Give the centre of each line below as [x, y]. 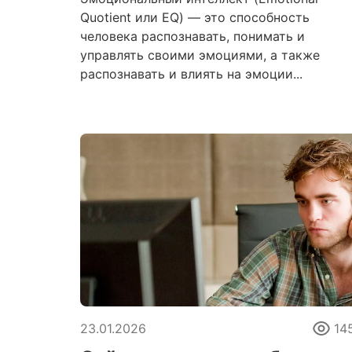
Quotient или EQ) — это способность [195, 17]
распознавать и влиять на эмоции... [191, 74]
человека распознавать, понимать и [192, 36]
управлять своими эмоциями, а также [200, 55]
